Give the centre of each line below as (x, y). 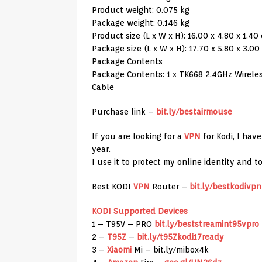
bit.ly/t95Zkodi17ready (180, 237)
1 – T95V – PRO (123, 224)
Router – (170, 187)
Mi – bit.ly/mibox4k (170, 250)
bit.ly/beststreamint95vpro (207, 224)
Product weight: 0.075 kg (141, 10)
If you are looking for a (138, 137)
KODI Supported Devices (140, 211)
